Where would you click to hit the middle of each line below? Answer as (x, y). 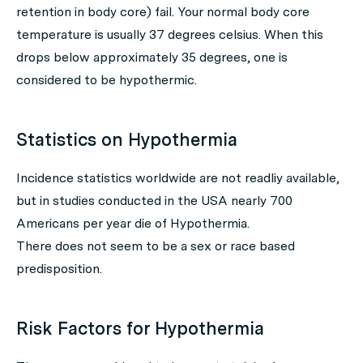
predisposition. (59, 269)
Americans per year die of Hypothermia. (133, 223)
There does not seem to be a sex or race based (156, 246)
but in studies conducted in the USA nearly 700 (154, 201)
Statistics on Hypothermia (127, 139)
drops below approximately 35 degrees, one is (152, 57)
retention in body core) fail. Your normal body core (163, 12)
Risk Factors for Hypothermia (140, 328)
